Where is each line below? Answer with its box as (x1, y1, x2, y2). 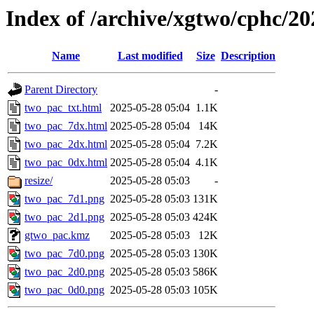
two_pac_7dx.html (25, 120, 107, 132)
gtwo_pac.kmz (25, 229, 90, 242)
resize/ (25, 175, 53, 187)
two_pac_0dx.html (25, 156, 107, 169)
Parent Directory (25, 83, 97, 96)
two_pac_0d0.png (25, 284, 104, 296)
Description (221, 50, 275, 62)
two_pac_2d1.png (25, 211, 104, 224)
